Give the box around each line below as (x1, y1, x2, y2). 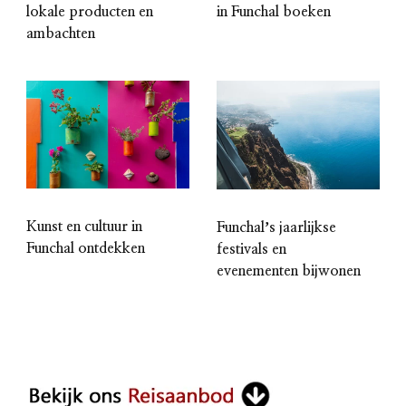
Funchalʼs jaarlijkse (217, 220, 336, 236)
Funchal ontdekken (26, 241, 145, 256)
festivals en (217, 242, 286, 257)
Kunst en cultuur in (26, 219, 142, 235)
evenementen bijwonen (217, 264, 361, 279)
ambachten (26, 26, 95, 42)
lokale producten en (26, 5, 153, 20)
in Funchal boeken (217, 5, 331, 20)
